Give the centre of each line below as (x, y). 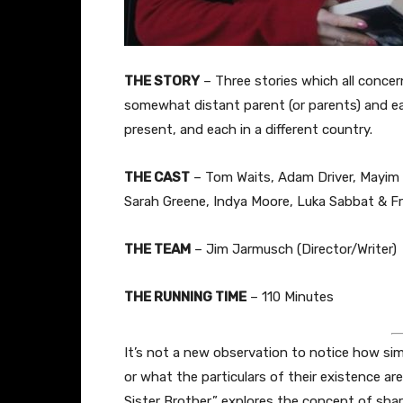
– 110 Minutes (290, 296)
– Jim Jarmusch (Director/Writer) (294, 249)
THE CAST (157, 177)
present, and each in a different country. (248, 129)
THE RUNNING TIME (185, 296)
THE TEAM (157, 249)
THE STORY (162, 81)
